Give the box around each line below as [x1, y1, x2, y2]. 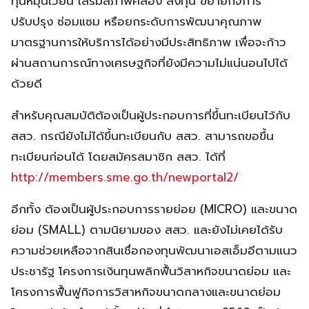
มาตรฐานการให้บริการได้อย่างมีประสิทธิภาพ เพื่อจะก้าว [11, 32, 286, 51]
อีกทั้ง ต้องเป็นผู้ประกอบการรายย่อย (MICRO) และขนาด [11, 199, 297, 218]
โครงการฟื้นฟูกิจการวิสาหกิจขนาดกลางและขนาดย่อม [11, 282, 281, 301]
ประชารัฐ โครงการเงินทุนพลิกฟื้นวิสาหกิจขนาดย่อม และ [11, 261, 291, 280]
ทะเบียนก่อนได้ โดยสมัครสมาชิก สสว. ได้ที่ [11, 147, 226, 166]
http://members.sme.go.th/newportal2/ [11, 168, 239, 186]
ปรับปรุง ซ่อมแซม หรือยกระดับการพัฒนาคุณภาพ [11, 12, 261, 30]
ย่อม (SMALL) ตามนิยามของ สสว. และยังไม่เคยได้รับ [11, 220, 283, 239]
